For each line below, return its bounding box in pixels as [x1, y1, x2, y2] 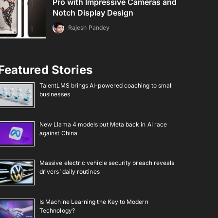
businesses [39, 91, 70, 98]
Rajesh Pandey [68, 24, 109, 31]
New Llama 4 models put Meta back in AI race [39, 120, 167, 128]
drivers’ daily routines [39, 168, 100, 176]
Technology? [39, 206, 75, 214]
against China [39, 129, 77, 137]
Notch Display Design [53, 8, 134, 18]
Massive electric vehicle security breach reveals [39, 159, 175, 167]
